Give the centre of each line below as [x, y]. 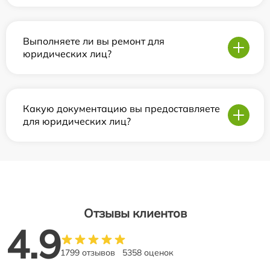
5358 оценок [148, 253]
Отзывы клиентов [135, 213]
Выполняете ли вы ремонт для [94, 41]
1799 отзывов [88, 253]
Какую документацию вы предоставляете [121, 108]
